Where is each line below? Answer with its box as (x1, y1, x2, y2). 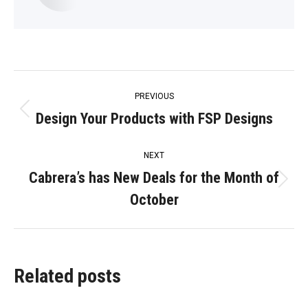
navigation (13, 102, 116, 131)
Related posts (14, 264, 121, 287)
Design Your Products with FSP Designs (35, 109, 273, 127)
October (129, 190, 179, 208)
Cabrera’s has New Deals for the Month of (29, 168, 279, 186)
